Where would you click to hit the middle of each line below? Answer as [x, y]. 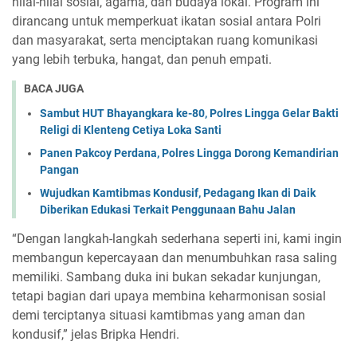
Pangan [59, 169]
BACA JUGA [54, 88]
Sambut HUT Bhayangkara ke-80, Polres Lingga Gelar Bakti [189, 113]
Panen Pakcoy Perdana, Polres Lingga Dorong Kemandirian [189, 153]
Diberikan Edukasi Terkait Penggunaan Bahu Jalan [168, 209]
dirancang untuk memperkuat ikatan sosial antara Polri [167, 21]
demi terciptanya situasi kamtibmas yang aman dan [159, 315]
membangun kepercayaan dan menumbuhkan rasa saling [175, 257]
